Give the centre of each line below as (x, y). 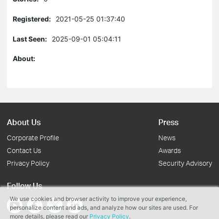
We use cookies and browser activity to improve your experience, (98, 199)
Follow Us (24, 186)
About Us (24, 122)
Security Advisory (185, 163)
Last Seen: (30, 39)
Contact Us (24, 150)
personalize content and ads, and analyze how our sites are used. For (104, 208)
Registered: (32, 19)
